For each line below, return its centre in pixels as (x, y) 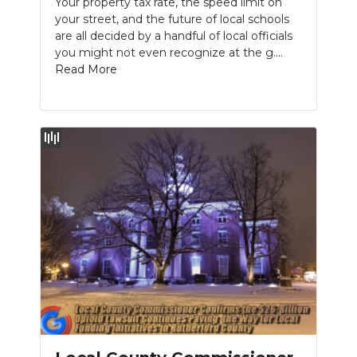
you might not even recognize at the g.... (169, 52)
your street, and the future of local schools (172, 19)
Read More (86, 69)
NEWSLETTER (66, 28)
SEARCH (46, 63)
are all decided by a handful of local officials (174, 35)
